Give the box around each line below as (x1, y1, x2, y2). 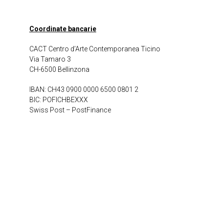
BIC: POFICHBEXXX (29, 96, 88, 104)
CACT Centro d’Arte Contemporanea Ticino (29, 45, 160, 53)
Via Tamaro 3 (29, 55, 71, 64)
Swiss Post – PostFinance (29, 106, 111, 114)
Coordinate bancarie (29, 25, 96, 33)
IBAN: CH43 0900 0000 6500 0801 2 (29, 86, 138, 94)
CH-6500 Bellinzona (29, 66, 89, 74)
